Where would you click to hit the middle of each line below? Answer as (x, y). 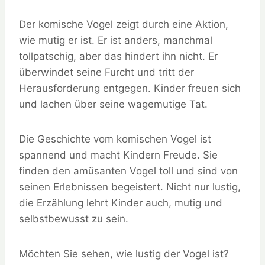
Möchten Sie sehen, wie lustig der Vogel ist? (124, 254)
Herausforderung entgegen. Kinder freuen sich (130, 88)
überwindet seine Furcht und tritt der (106, 72)
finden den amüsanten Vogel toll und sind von (128, 171)
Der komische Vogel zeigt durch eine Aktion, (124, 25)
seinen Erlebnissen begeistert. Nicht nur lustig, (130, 187)
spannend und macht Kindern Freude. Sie (118, 155)
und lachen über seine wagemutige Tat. (113, 104)
